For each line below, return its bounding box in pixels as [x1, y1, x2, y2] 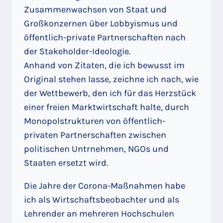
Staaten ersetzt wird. [24, 157, 108, 168]
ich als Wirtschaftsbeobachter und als [24, 194, 179, 205]
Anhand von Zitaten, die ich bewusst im [24, 59, 185, 71]
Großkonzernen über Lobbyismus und [24, 17, 178, 29]
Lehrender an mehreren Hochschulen [24, 208, 174, 219]
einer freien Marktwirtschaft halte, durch [24, 101, 189, 112]
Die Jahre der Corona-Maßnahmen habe [24, 180, 185, 191]
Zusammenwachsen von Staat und [24, 3, 167, 15]
